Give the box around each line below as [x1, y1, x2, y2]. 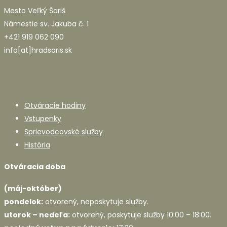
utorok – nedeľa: [4, 210, 70, 220]
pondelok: [4, 197, 43, 207]
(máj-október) [4, 183, 62, 194]
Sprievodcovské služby [24, 126, 103, 137]
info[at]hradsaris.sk [4, 45, 72, 55]
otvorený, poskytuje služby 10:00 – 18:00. [70, 210, 211, 220]
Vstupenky [24, 113, 61, 124]
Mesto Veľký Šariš [4, 5, 65, 16]
